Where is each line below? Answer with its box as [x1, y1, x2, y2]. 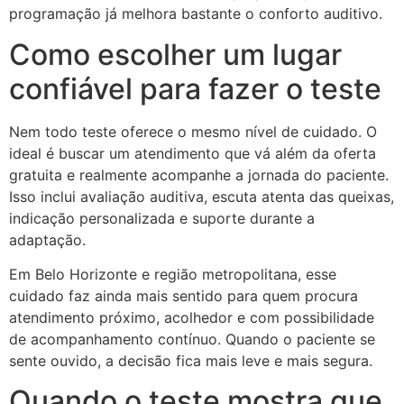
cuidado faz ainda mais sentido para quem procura [9, 287, 358, 306]
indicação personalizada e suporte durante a [9, 208, 315, 227]
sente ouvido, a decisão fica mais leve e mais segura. [9, 352, 372, 371]
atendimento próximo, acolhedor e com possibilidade [9, 308, 374, 327]
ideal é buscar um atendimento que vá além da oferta [9, 143, 376, 162]
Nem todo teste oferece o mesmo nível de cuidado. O [9, 122, 377, 141]
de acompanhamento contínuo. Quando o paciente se [9, 330, 375, 349]
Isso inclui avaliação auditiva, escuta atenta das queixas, [9, 187, 394, 206]
